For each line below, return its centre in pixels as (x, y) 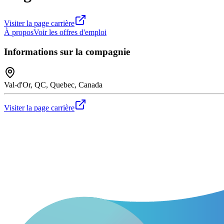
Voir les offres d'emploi (70, 32)
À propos (19, 32)
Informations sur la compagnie (67, 51)
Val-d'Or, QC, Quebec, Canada (53, 85)
